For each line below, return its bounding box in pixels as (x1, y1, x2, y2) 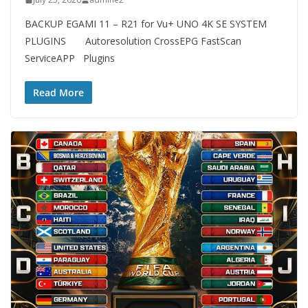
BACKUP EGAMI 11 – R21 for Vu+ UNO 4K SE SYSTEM (25, 17, 267, 31)
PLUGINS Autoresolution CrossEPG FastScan (25, 34, 241, 48)
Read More (33, 86, 84, 100)
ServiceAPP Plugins (25, 52, 115, 65)
